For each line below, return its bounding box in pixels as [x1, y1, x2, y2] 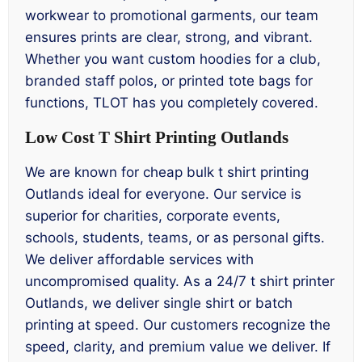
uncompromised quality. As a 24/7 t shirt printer [25, 272, 335, 289]
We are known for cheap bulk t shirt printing [25, 163, 309, 180]
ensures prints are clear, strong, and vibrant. [25, 28, 313, 45]
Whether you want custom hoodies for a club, [25, 50, 321, 67]
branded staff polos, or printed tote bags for [25, 72, 313, 89]
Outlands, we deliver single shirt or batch [25, 294, 293, 311]
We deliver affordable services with [25, 250, 254, 267]
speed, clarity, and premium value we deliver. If [25, 338, 330, 355]
